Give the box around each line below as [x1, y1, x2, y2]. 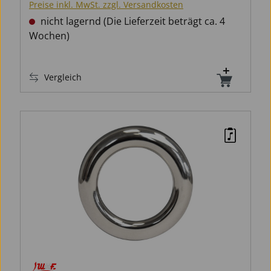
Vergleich [44, 71, 82, 83]
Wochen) [29, 29, 70, 43]
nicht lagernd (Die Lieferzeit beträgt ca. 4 [38, 15, 225, 28]
